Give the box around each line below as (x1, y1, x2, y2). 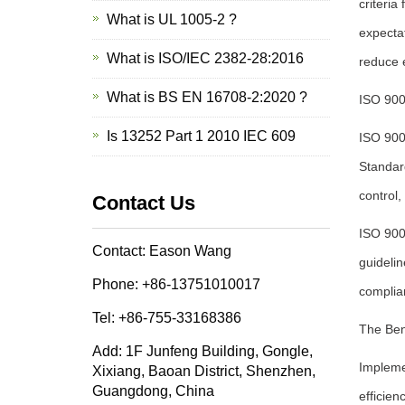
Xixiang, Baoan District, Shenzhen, (92, 363, 316, 379)
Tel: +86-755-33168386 (92, 310, 241, 325)
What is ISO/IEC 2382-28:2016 (107, 51, 304, 66)
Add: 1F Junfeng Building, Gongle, (92, 344, 313, 359)
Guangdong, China (92, 383, 214, 399)
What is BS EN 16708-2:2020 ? (107, 89, 307, 105)
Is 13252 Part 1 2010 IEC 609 (107, 128, 296, 144)
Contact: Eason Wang (92, 243, 231, 259)
